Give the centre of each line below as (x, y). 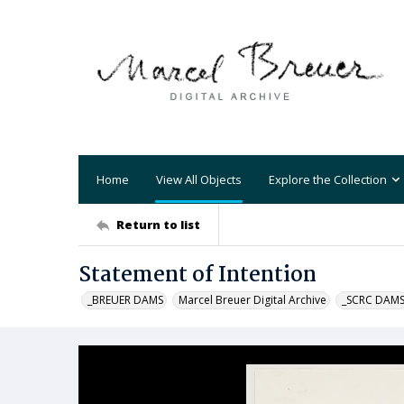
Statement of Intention (197, 275)
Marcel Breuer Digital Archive (252, 300)
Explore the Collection (328, 179)
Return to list (158, 224)
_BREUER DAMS (125, 300)
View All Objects (199, 179)
